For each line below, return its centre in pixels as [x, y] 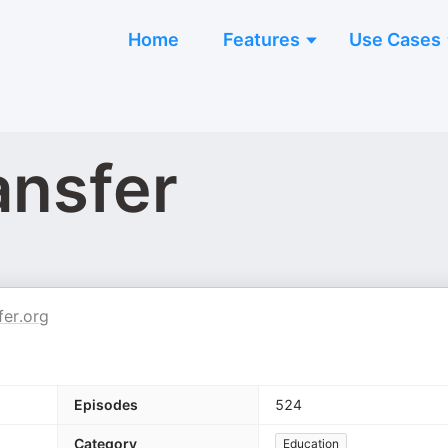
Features [261, 39]
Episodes [106, 404]
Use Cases [395, 39]
